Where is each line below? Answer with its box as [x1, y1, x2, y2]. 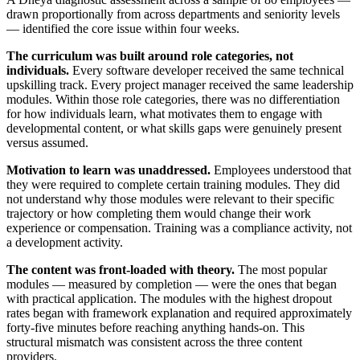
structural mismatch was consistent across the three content [6, 335, 302, 350]
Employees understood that [211, 163, 351, 178]
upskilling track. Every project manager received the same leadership [6, 78, 354, 92]
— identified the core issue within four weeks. [6, 22, 239, 36]
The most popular [235, 263, 327, 277]
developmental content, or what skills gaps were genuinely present [6, 121, 342, 136]
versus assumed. [6, 136, 88, 150]
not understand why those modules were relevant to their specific [6, 192, 334, 207]
